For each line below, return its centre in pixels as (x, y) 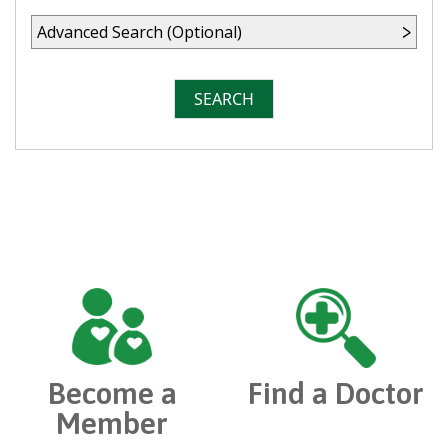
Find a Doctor (336, 393)
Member (112, 423)
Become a (112, 393)
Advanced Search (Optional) (139, 31)
